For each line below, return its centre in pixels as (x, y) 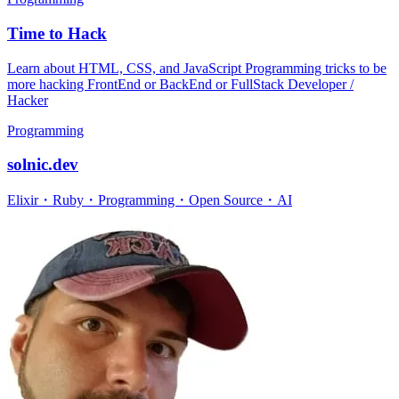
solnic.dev (43, 165)
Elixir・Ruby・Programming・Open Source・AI (150, 200)
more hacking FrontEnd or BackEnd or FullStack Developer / (180, 84)
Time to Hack (57, 33)
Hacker (28, 100)
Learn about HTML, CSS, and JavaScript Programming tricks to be (197, 68)
